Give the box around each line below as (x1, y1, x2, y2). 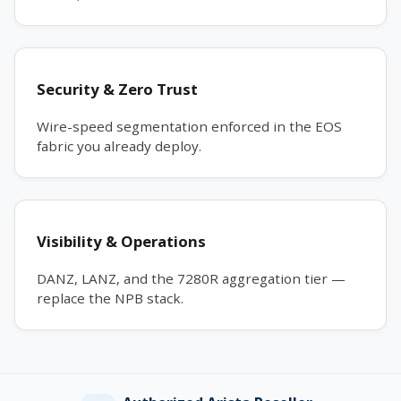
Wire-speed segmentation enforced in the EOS (37, 116, 342, 135)
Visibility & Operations (37, 230, 206, 252)
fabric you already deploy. (37, 136, 201, 155)
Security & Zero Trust (37, 78, 198, 99)
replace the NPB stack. (37, 288, 183, 307)
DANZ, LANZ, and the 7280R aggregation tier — (37, 269, 346, 287)
